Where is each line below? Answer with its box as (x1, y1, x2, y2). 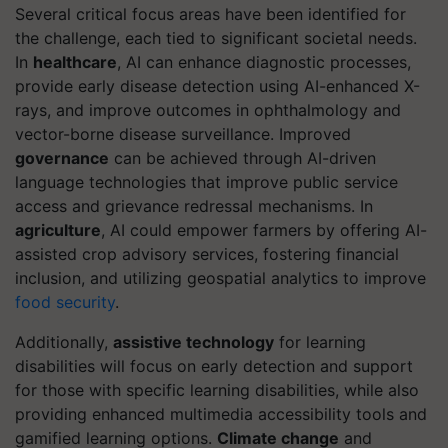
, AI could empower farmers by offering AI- (101, 219, 427, 240)
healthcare (33, 51, 117, 72)
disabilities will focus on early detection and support (15, 355, 413, 376)
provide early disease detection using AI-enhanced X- (15, 75, 420, 96)
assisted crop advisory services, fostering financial (15, 243, 399, 264)
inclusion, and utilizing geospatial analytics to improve (15, 267, 426, 288)
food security (15, 291, 115, 312)
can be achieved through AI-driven (109, 147, 376, 168)
